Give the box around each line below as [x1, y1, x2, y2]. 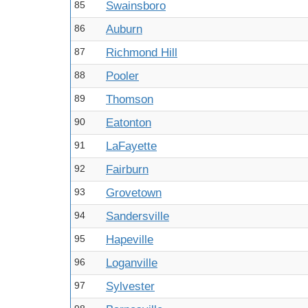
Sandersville [106, 210, 169, 223]
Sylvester [106, 280, 155, 293]
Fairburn [106, 163, 148, 176]
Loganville [106, 256, 157, 269]
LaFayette [106, 140, 157, 153]
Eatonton [106, 116, 151, 129]
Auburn [106, 23, 142, 36]
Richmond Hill [106, 46, 177, 59]
